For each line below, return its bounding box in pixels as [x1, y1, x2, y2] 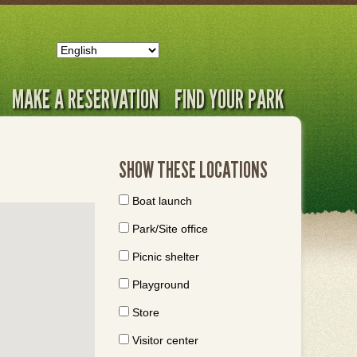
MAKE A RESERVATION [12, 84, 159, 114]
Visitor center [132, 334, 198, 347]
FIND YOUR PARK [175, 84, 284, 114]
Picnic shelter [132, 250, 199, 263]
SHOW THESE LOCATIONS [119, 156, 268, 183]
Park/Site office [132, 222, 208, 235]
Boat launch [132, 194, 192, 207]
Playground [132, 278, 190, 291]
